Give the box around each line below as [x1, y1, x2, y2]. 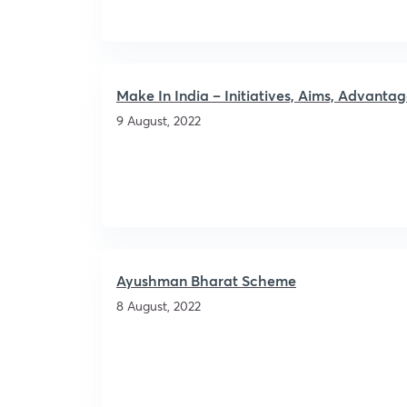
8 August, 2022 [116, 297, 201, 314]
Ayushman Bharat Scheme [116, 271, 296, 290]
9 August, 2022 [116, 112, 201, 129]
